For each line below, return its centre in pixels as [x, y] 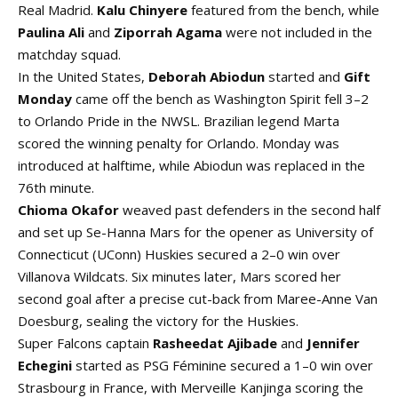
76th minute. [56, 188]
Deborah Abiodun [207, 77]
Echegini [45, 366]
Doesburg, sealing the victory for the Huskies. [158, 321]
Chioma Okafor [68, 210]
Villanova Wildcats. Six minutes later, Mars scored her [179, 277]
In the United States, [83, 77]
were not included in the [297, 32]
